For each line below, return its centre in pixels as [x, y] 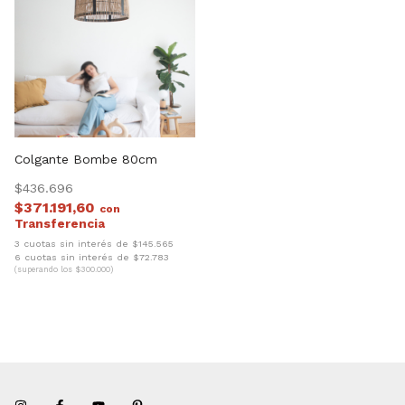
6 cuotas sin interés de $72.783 [92, 257]
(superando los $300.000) [64, 269]
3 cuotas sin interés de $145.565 [94, 244]
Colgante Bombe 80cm [86, 160]
